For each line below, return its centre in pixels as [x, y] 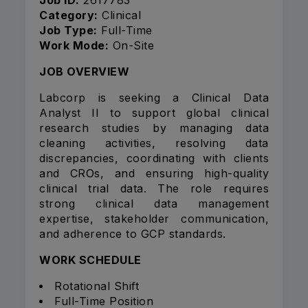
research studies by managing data [154, 128]
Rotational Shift [97, 286]
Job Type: [68, 31]
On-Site [131, 46]
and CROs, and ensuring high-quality [154, 174]
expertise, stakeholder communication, [154, 219]
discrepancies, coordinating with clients [154, 158]
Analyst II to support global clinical [154, 113]
